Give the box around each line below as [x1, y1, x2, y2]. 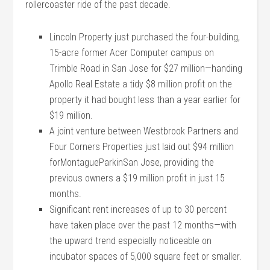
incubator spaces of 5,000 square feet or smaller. [49, 251, 242, 262]
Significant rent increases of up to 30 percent [49, 204, 227, 215]
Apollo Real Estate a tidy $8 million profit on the [49, 78, 233, 90]
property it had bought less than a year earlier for [49, 94, 241, 105]
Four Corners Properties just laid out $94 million [49, 141, 234, 152]
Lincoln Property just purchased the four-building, [49, 31, 240, 43]
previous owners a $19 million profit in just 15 [49, 172, 225, 184]
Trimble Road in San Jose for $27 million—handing [49, 63, 243, 74]
